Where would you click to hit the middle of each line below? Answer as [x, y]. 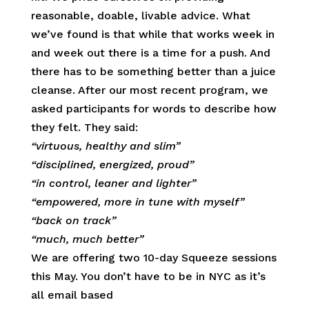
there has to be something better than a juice [153, 71]
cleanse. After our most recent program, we [149, 90]
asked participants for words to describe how [153, 108]
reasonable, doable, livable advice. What [140, 15]
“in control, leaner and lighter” [113, 183]
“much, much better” [87, 239]
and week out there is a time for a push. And [150, 52]
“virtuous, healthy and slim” [105, 146]
